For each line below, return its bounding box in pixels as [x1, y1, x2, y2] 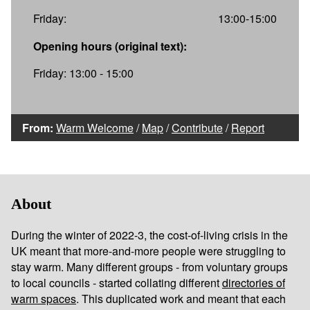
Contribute [172, 119, 223, 136]
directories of [222, 275, 285, 291]
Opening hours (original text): [33, 37, 187, 54]
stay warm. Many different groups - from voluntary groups [11, 259, 288, 275]
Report [231, 119, 264, 136]
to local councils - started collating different [11, 275, 222, 291]
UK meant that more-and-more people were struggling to [11, 243, 286, 259]
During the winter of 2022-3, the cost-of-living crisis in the [11, 227, 288, 244]
